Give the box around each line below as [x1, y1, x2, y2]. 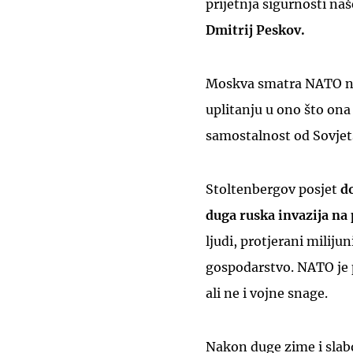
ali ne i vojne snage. [206, 285, 328, 302]
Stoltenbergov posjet [206, 181, 340, 198]
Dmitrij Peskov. [206, 22, 305, 39]
